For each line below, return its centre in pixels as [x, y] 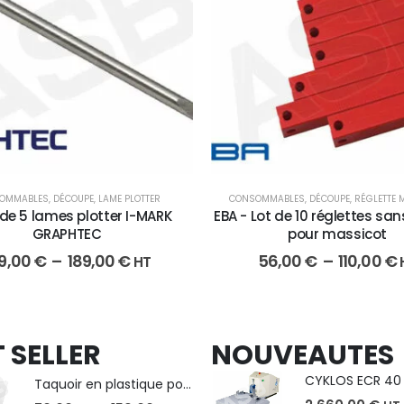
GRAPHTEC [67, 234]
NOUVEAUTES [303, 356]
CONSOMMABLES [267, 199]
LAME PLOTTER [129, 199]
